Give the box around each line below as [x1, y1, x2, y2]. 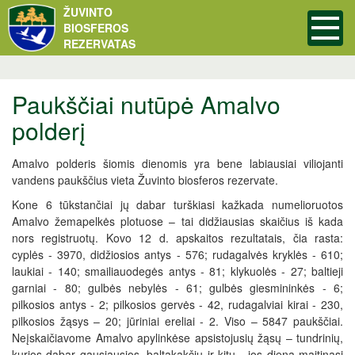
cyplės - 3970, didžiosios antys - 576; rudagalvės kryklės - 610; [12, 246, 343, 262]
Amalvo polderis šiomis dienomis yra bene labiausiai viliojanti [12, 155, 343, 171]
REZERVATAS [63, 36, 136, 52]
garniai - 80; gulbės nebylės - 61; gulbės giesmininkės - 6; [12, 280, 343, 296]
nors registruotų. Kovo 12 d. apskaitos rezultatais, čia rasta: [12, 230, 343, 246]
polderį [12, 113, 86, 147]
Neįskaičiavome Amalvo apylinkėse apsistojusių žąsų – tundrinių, [12, 330, 343, 345]
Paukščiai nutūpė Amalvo [12, 87, 281, 121]
